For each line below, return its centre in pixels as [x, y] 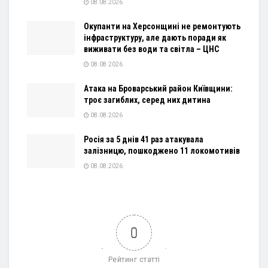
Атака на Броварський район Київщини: [158, 88]
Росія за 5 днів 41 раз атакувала [144, 139]
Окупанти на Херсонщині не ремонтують [162, 26]
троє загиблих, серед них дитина [147, 100]
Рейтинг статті [134, 259]
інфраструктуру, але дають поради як [155, 37]
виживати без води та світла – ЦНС [151, 49]
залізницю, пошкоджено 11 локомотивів [162, 150]
